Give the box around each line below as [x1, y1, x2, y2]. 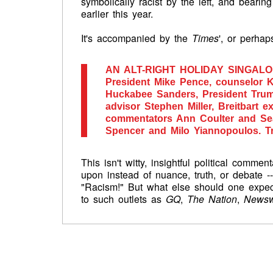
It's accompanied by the [81, 31, 192, 45]
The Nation [187, 192, 237, 206]
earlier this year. [81, 7, 153, 21]
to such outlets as [81, 192, 166, 206]
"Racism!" [81, 180, 124, 194]
